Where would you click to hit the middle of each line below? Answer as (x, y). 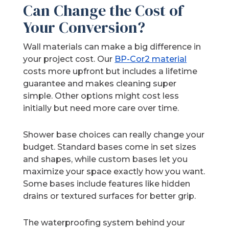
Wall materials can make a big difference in (112, 47)
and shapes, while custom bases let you (106, 159)
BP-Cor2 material (151, 59)
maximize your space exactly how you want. (114, 172)
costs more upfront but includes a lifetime (110, 72)
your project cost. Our (69, 59)
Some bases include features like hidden (107, 184)
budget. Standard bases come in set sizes (110, 147)
